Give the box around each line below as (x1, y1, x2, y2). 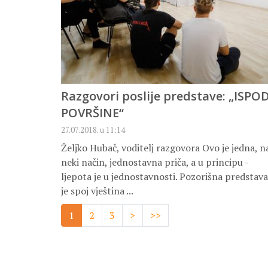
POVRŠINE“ (61, 105, 124, 121)
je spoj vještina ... (61, 184, 133, 198)
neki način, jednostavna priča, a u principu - (61, 156, 248, 169)
